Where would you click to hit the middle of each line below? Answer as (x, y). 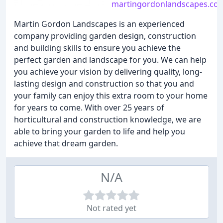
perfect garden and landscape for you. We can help (110, 60)
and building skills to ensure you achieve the (97, 48)
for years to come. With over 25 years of (89, 108)
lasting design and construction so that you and (104, 84)
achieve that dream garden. (66, 143)
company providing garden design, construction (105, 36)
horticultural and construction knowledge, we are (108, 119)
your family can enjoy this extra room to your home (111, 96)
